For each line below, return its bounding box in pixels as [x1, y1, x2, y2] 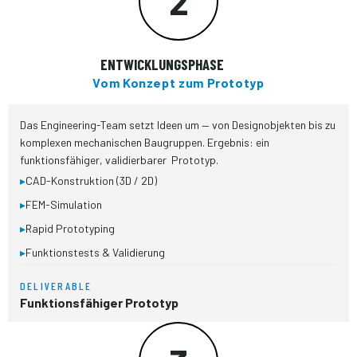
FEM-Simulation [25, 198, 102, 211]
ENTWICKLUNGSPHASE [100, 55, 224, 73]
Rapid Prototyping [25, 222, 115, 235]
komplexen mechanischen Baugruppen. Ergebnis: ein [20, 135, 269, 149]
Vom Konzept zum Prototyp [92, 75, 265, 90]
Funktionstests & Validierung [25, 245, 165, 259]
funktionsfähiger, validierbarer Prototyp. [20, 153, 218, 167]
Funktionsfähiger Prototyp [20, 295, 178, 310]
